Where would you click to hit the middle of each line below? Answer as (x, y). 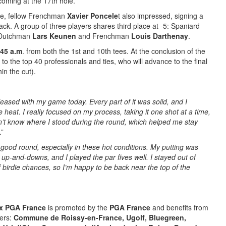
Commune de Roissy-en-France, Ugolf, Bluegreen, (100, 217)
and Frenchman (104, 36)
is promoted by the (78, 207)
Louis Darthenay (160, 36)
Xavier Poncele (93, 16)
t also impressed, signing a (161, 16)
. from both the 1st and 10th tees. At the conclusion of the (114, 51)
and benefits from (179, 207)
